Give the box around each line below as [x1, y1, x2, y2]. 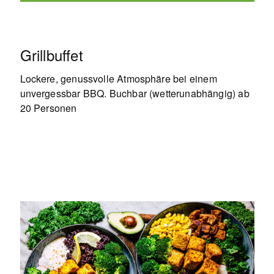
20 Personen [20, 100, 77, 115]
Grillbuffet [20, 43, 83, 65]
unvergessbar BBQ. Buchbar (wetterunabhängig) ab [20, 86, 250, 100]
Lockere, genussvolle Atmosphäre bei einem [20, 71, 217, 86]
